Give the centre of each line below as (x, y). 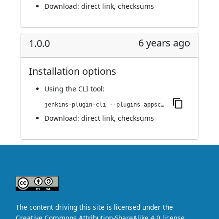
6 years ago (164, 43)
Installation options (73, 71)
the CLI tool (84, 89)
